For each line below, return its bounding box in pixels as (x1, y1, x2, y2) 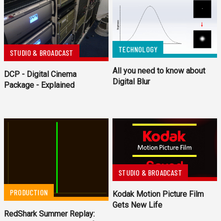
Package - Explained (4, 80, 74, 90)
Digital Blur (112, 76, 150, 86)
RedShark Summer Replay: (4, 209, 95, 219)
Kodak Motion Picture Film (112, 189, 204, 199)
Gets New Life (112, 200, 163, 210)
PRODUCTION (10, 187, 48, 197)
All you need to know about (112, 66, 206, 75)
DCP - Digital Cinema (4, 70, 76, 79)
